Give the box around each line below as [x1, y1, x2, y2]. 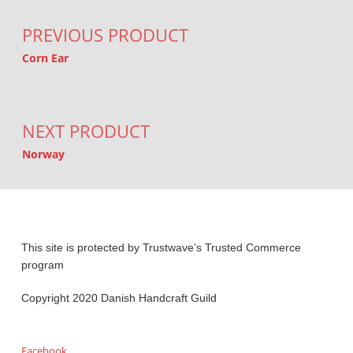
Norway [21, 147, 65, 162]
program [20, 258, 64, 271]
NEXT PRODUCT [21, 119, 150, 144]
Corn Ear [21, 50, 69, 66]
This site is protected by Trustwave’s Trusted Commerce [20, 240, 301, 254]
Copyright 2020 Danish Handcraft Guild [20, 292, 217, 305]
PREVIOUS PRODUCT [21, 23, 188, 48]
